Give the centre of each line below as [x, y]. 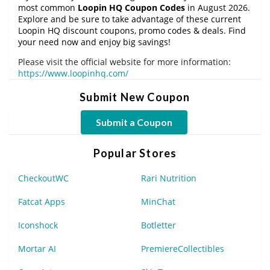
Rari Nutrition [169, 178]
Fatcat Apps [42, 201]
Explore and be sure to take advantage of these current [130, 19]
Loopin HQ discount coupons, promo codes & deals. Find [132, 30]
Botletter [159, 225]
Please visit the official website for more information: [124, 61]
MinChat [158, 201]
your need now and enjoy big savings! [94, 42]
